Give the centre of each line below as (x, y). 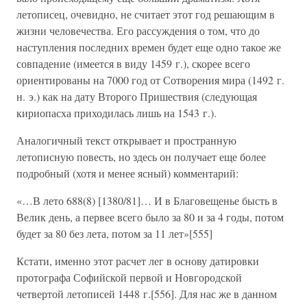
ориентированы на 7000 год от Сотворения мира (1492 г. (150, 80)
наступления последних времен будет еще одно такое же (149, 47)
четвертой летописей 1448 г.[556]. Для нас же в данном (147, 294)
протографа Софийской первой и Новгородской (129, 277)
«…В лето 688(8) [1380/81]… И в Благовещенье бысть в (147, 200)
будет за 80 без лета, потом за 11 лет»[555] (114, 233)
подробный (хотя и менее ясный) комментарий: (127, 173)
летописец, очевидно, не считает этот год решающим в (146, 14)
